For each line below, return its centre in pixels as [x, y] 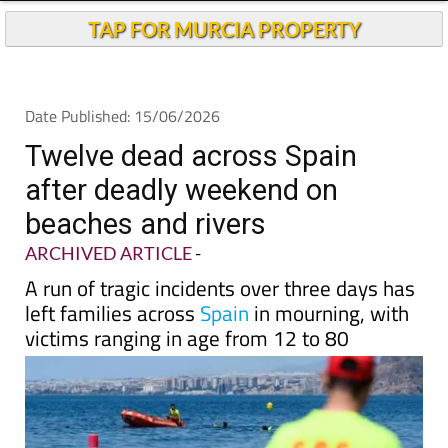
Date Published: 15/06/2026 [122, 153]
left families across [112, 350]
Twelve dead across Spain [191, 193]
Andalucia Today [236, 20]
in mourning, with [329, 350]
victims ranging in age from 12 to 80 [187, 375]
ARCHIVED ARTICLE [108, 290]
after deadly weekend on [181, 227]
